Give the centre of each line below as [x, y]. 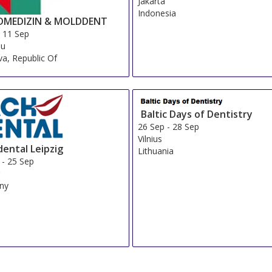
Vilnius [150, 138]
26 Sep [151, 126]
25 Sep [21, 161]
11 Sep [16, 33]
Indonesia [157, 13]
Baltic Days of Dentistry [197, 114]
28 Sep [186, 126]
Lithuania [156, 151]
